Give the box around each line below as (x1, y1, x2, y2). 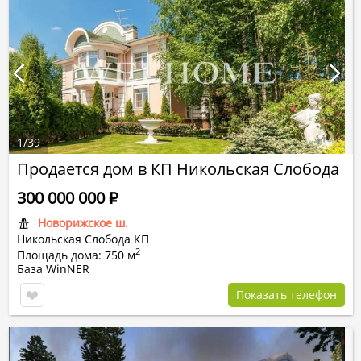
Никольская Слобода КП (17, 231, 149, 247)
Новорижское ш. (38, 215, 128, 230)
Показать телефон (236, 287, 337, 302)
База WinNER (17, 261, 89, 276)
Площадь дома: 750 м (17, 247, 135, 263)
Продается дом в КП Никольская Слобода (17, 158, 339, 180)
